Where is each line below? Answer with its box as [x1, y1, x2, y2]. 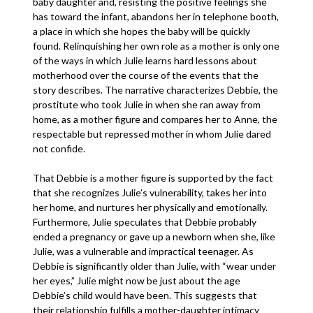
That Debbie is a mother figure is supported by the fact [33, 172, 274, 184]
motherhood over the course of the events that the [33, 69, 259, 81]
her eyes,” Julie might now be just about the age [33, 275, 241, 286]
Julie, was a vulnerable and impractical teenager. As [33, 245, 254, 257]
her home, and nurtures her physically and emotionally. [33, 201, 268, 213]
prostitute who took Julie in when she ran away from [33, 99, 261, 110]
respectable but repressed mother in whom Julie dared [33, 128, 272, 140]
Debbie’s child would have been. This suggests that [33, 289, 258, 301]
